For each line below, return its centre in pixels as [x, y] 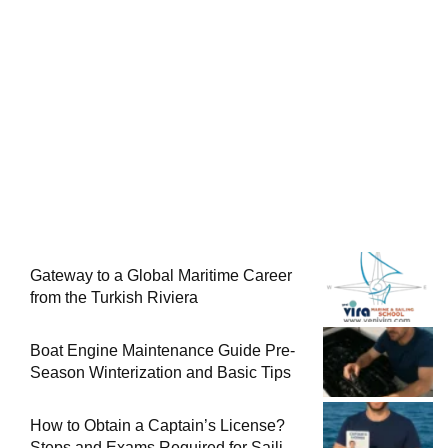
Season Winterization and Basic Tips [160, 373]
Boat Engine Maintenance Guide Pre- [162, 351]
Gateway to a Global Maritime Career [161, 276]
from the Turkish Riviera [114, 298]
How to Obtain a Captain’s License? [157, 426]
